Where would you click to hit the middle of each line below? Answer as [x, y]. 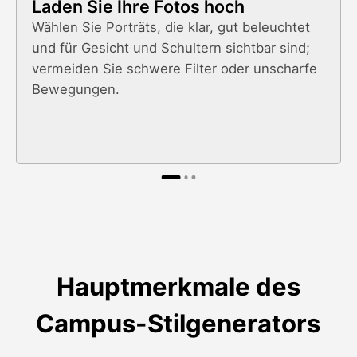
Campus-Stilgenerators [178, 324]
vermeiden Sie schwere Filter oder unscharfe [175, 68]
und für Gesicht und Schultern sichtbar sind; [171, 47]
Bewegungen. [76, 89]
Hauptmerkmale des [178, 287]
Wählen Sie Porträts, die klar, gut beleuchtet [171, 27]
